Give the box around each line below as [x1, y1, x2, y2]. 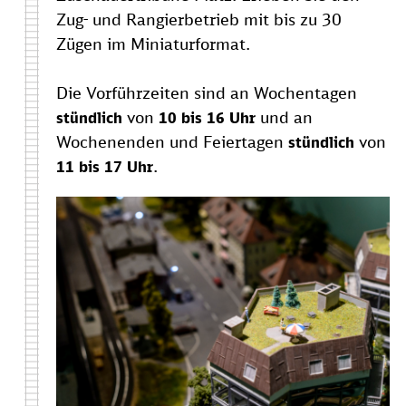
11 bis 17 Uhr [56, 158, 153, 177]
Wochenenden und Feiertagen [56, 131, 288, 152]
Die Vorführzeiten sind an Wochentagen [56, 82, 357, 103]
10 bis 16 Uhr [159, 109, 256, 128]
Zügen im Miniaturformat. [56, 34, 250, 54]
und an [256, 107, 313, 128]
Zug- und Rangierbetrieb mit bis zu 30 [56, 9, 342, 30]
